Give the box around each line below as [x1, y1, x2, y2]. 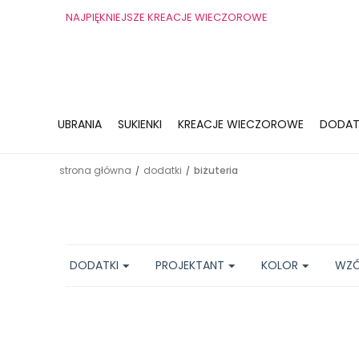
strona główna [59, 163, 131, 177]
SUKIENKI [118, 116, 162, 132]
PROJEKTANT [155, 257, 224, 273]
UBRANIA [58, 116, 102, 132]
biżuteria [194, 163, 238, 177]
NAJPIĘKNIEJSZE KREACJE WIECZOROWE [66, 10, 268, 25]
